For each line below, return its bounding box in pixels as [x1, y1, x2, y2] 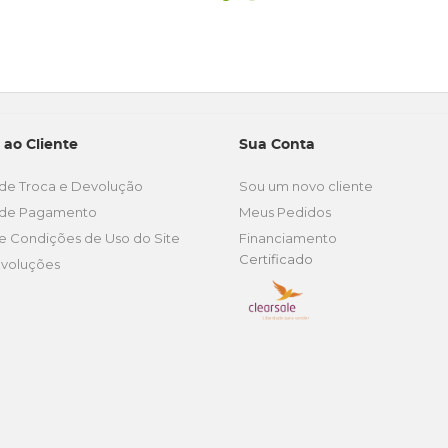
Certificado [239, 251, 313, 267]
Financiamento [239, 230, 337, 246]
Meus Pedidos [239, 204, 331, 220]
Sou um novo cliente [239, 178, 373, 194]
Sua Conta [239, 138, 315, 152]
